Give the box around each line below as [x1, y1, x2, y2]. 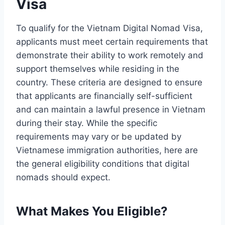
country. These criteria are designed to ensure [16, 77, 202, 87]
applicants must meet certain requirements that [16, 36, 208, 47]
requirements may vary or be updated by [16, 131, 181, 142]
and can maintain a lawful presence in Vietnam [16, 104, 205, 115]
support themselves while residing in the [16, 63, 179, 74]
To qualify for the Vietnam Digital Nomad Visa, [16, 23, 203, 33]
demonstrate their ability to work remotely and [16, 50, 203, 60]
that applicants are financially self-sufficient [16, 90, 192, 101]
